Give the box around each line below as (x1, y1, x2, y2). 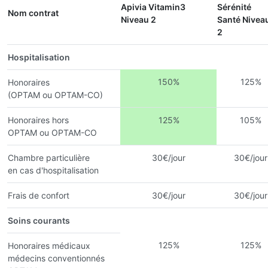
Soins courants (8, 215, 70, 226)
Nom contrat (8, 7, 59, 18)
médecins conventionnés (8, 252, 105, 263)
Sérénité (217, 1, 251, 12)
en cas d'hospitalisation (8, 165, 99, 175)
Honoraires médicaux (8, 240, 90, 251)
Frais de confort (8, 190, 69, 200)
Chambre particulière (8, 152, 90, 163)
